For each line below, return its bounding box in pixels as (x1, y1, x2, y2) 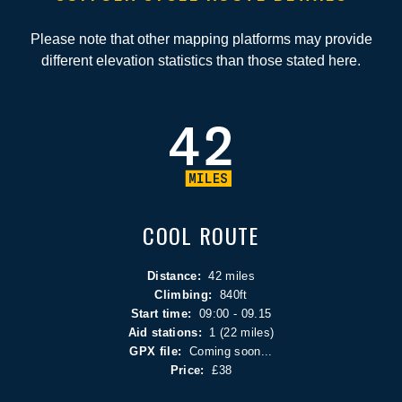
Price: (170, 363, 205, 377)
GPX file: (129, 344, 189, 358)
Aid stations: (127, 325, 210, 339)
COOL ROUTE (143, 218, 259, 251)
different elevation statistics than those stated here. (41, 52, 361, 68)
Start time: (130, 306, 192, 320)
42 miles (208, 268, 256, 283)
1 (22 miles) (209, 325, 275, 339)
